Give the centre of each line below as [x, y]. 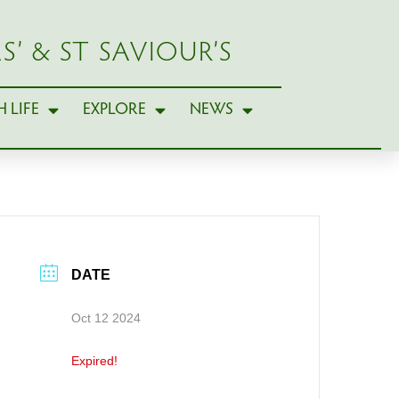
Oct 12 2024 [106, 318]
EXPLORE [114, 110]
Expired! [95, 360]
